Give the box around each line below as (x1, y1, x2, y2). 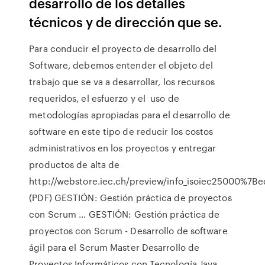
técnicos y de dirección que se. (29, 12, 222, 31)
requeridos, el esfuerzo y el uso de (29, 92, 179, 105)
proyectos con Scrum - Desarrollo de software (29, 224, 228, 237)
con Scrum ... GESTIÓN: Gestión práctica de (29, 208, 220, 221)
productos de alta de (29, 158, 120, 171)
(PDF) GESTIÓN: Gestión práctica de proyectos (29, 191, 232, 204)
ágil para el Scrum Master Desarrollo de (29, 241, 200, 254)
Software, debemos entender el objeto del (29, 59, 214, 72)
